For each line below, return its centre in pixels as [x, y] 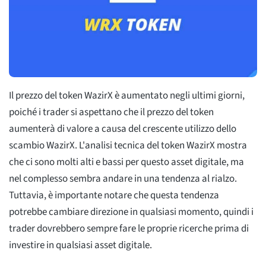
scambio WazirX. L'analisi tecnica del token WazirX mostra [128, 146]
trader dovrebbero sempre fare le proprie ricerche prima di [129, 229]
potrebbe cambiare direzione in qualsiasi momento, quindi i [131, 212]
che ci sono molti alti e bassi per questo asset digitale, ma [126, 162]
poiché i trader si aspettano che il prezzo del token [111, 113]
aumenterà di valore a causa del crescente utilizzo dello [123, 129]
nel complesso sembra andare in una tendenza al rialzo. [123, 179]
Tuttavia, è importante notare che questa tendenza [114, 196]
